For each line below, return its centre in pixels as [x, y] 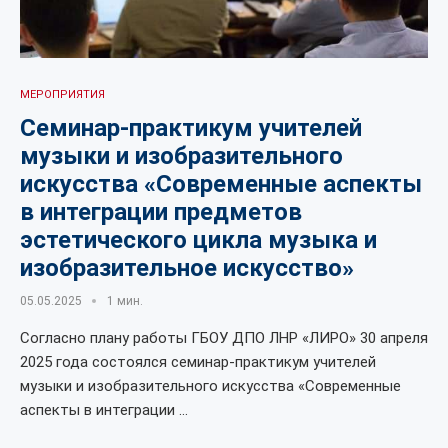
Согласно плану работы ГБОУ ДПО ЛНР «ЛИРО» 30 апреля [224, 338]
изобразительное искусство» [187, 268]
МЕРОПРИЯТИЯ [62, 94]
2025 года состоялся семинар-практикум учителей [198, 362]
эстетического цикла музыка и [198, 240]
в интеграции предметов [161, 212]
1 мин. [125, 301]
